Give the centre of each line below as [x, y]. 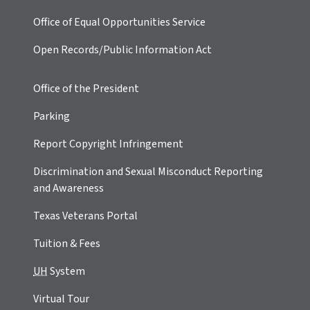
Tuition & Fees [67, 244]
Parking [52, 117]
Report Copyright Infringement [108, 144]
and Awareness [69, 189]
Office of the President [86, 89]
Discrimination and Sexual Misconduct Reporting [148, 172]
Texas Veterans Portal [85, 216]
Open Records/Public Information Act [122, 50]
